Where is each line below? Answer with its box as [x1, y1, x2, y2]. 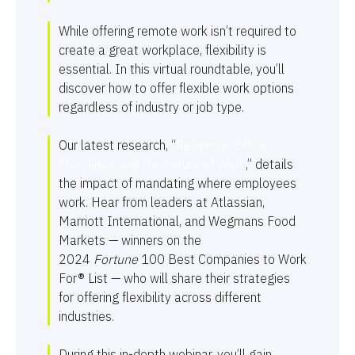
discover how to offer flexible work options [59, 79, 294, 96]
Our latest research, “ [59, 136, 176, 153]
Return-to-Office [176, 136, 267, 153]
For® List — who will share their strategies [59, 269, 290, 286]
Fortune [94, 250, 138, 267]
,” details [246, 155, 293, 172]
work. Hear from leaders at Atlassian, [59, 193, 265, 210]
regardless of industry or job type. [59, 98, 244, 115]
